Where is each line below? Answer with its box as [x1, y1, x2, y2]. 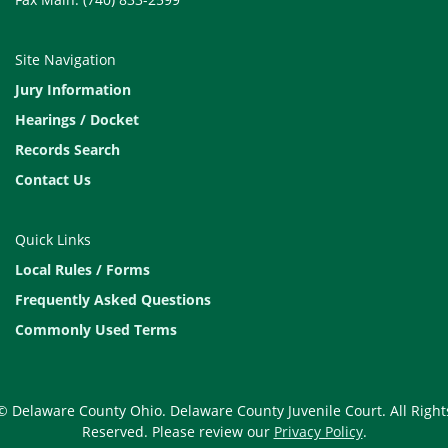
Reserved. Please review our [81, 422, 274, 441]
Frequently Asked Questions [15, 290, 211, 309]
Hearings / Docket [15, 110, 139, 129]
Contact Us [15, 170, 91, 189]
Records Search [15, 140, 120, 159]
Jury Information [15, 80, 131, 99]
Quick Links [15, 230, 91, 249]
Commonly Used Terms [15, 320, 177, 339]
